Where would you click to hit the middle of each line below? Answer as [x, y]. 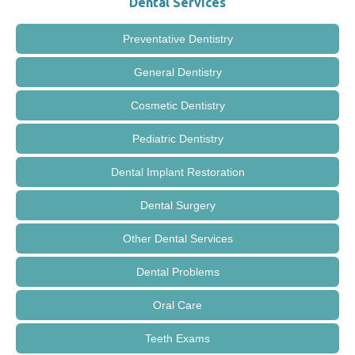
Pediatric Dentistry [177, 138]
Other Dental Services [177, 238]
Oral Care [177, 305]
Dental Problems [177, 271]
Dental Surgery [177, 205]
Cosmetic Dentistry [177, 105]
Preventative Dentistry [177, 38]
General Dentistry [177, 72]
